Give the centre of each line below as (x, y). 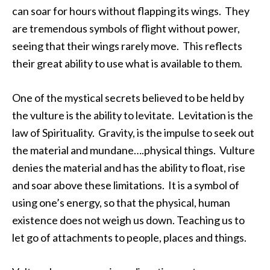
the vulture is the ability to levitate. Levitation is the (133, 115)
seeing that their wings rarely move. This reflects (127, 46)
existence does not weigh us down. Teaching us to (128, 220)
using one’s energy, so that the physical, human (121, 202)
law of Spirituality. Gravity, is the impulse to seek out (133, 133)
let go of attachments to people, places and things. (130, 237)
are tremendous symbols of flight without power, (126, 28)
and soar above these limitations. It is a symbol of (126, 185)
